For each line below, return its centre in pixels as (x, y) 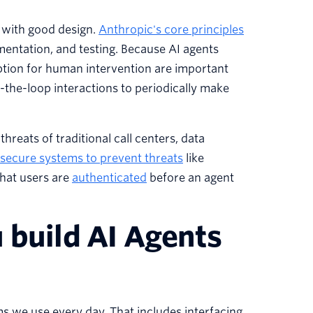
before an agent (190, 178)
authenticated (109, 178)
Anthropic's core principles (171, 30)
